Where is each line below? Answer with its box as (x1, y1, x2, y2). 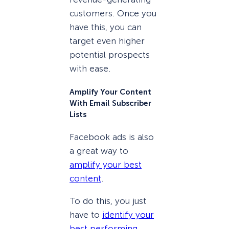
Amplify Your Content (70, 87, 151, 97)
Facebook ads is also (70, 131, 154, 142)
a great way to (70, 145, 128, 156)
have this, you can (70, 22, 142, 33)
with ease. (70, 63, 110, 74)
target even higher (70, 36, 145, 47)
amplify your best (70, 159, 142, 170)
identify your (102, 209, 154, 220)
